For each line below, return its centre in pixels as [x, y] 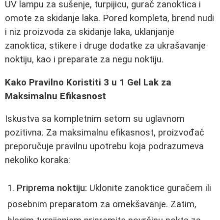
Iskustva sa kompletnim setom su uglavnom [95, 119]
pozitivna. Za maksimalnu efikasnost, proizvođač [105, 133]
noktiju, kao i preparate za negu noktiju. [84, 59]
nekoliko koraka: [38, 160]
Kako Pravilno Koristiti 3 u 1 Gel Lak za [88, 82]
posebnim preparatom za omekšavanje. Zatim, [102, 204]
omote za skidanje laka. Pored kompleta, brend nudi [110, 18]
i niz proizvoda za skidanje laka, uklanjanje [90, 32]
